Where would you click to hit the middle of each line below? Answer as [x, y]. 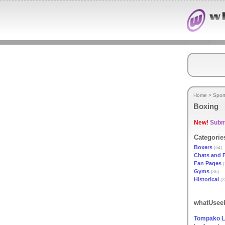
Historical [206, 179]
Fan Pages [208, 163]
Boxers [203, 147]
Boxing [206, 106]
